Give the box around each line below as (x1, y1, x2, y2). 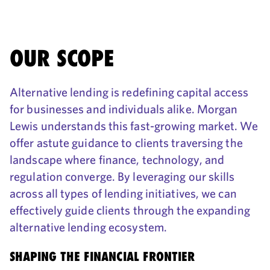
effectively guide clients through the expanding (10, 202, 250, 218)
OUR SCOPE (10, 45, 115, 72)
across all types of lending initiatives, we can (10, 186, 237, 201)
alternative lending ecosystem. (10, 219, 168, 235)
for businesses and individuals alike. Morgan (10, 101, 238, 117)
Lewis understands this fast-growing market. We (10, 118, 258, 134)
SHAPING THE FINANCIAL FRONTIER (10, 249, 195, 265)
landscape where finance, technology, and (10, 152, 225, 168)
